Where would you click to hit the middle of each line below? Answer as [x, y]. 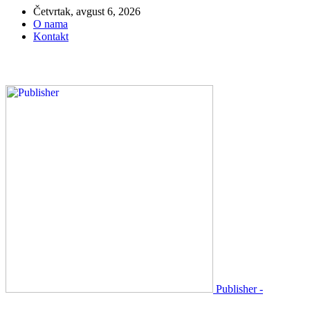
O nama [51, 24]
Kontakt [51, 36]
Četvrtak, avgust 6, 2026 [87, 11]
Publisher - [239, 289]
